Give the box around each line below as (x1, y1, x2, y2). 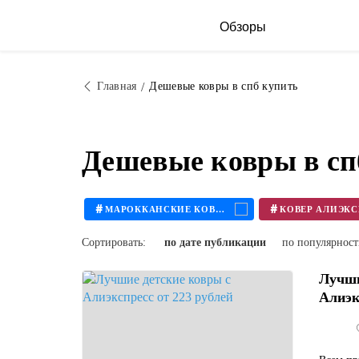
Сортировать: (82, 236, 146, 248)
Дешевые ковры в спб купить (149, 80, 298, 92)
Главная (97, 80, 137, 92)
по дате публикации (164, 236, 266, 248)
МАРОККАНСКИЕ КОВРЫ (215, 204, 224, 214)
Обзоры (220, 19, 266, 34)
